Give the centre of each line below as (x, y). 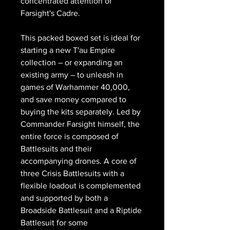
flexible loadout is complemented (81, 185)
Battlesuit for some (54, 222)
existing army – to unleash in (72, 74)
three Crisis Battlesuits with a (72, 173)
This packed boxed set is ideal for (80, 37)
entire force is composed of (70, 136)
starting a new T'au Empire (68, 50)
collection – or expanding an (72, 62)
